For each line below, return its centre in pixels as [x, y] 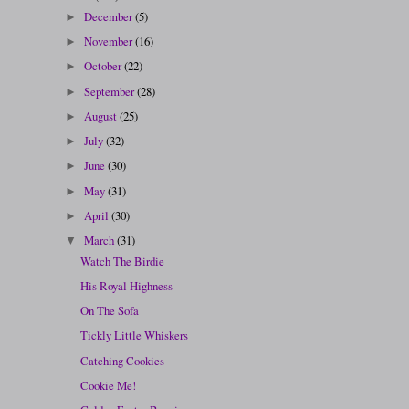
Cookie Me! [109, 385]
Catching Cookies [123, 360]
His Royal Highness [127, 285]
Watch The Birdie [123, 261]
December [110, 16]
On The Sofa [110, 311]
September [111, 91]
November [110, 42]
